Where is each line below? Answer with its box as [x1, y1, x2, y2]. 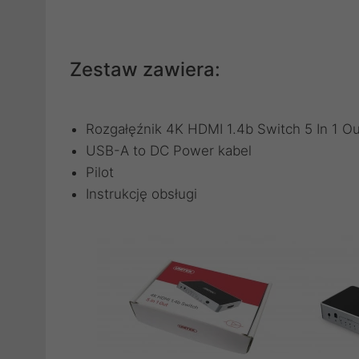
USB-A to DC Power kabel [86, 143, 252, 159]
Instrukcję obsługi [86, 186, 197, 203]
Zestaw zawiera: [70, 58, 220, 82]
